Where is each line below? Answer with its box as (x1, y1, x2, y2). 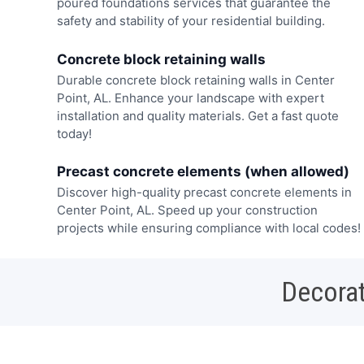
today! (56, 125, 92, 141)
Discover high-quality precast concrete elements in (56, 184, 352, 201)
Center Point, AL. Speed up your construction (56, 202, 318, 219)
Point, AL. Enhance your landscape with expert (56, 89, 324, 106)
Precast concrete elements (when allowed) (56, 163, 349, 180)
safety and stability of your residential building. (56, 13, 325, 29)
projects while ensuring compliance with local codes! (56, 220, 361, 236)
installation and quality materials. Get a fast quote (56, 107, 339, 123)
